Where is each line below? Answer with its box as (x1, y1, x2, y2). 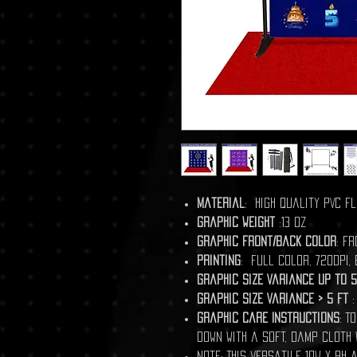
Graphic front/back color (197, 235, 336, 246)
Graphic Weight (197, 216, 275, 227)
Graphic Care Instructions (197, 312, 339, 323)
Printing (197, 254, 241, 265)
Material (197, 197, 245, 208)
